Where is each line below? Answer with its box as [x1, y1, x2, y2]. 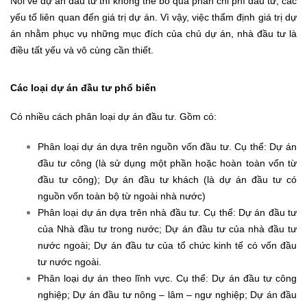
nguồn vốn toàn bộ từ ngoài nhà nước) [38, 190, 206, 201]
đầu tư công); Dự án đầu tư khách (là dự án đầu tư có [38, 173, 297, 185]
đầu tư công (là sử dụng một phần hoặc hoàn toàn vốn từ [38, 157, 297, 169]
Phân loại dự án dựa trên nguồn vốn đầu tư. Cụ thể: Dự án [38, 140, 297, 152]
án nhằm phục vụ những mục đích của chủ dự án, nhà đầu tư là [10, 27, 297, 39]
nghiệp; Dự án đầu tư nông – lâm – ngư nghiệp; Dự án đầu [38, 288, 297, 300]
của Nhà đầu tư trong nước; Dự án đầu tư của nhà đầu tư [38, 223, 297, 234]
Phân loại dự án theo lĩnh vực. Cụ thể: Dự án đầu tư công [38, 272, 297, 284]
